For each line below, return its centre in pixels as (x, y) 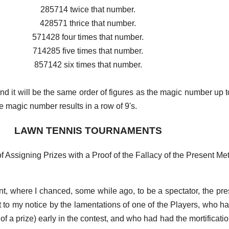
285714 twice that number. (88, 10)
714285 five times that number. (88, 51)
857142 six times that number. (88, 65)
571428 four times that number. (88, 37)
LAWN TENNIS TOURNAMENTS (88, 131)
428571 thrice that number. (88, 24)
